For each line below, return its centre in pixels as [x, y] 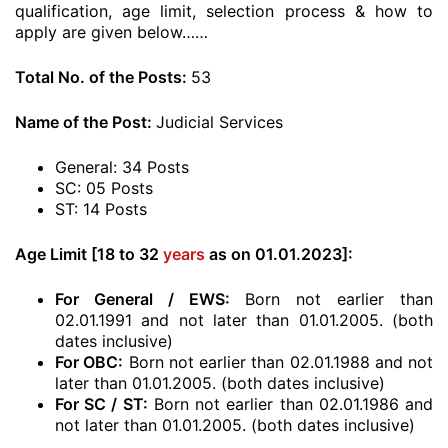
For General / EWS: [142, 299]
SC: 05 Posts [104, 188]
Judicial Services [219, 122]
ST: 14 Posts [101, 209]
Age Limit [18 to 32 [89, 254]
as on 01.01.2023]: [279, 254]
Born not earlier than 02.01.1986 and [290, 404]
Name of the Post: [85, 122]
